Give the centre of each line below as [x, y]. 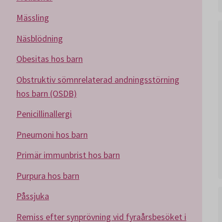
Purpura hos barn [48, 175]
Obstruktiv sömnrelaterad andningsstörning [98, 79]
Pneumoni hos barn [52, 134]
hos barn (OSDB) [47, 93]
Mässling [33, 18]
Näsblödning [40, 38]
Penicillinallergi [44, 114]
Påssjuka [33, 196]
